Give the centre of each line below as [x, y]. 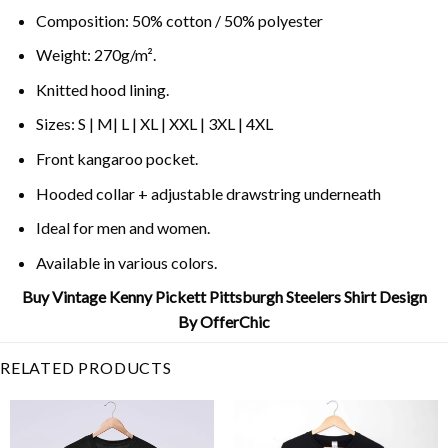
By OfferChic [224, 322]
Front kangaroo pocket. [116, 159]
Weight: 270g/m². [95, 55]
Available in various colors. [126, 262]
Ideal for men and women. [122, 228]
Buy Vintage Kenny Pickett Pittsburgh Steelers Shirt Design [224, 297]
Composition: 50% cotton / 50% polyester [179, 20]
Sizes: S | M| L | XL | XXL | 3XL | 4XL [154, 124]
